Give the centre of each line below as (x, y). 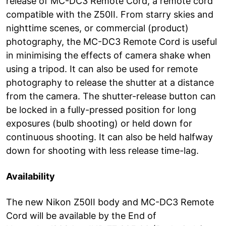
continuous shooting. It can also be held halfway (109, 137)
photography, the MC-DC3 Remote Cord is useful (111, 41)
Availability (31, 176)
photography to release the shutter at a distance (110, 82)
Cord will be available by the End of (81, 215)
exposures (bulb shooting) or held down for (99, 123)
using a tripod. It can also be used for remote (102, 69)
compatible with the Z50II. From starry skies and (110, 14)
